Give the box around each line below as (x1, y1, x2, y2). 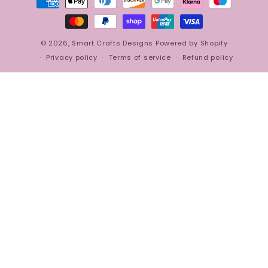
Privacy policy (46, 53, 98, 62)
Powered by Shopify (155, 38, 228, 48)
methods (26, 5, 71, 18)
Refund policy (182, 53, 233, 62)
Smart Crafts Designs (72, 38, 154, 48)
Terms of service (108, 53, 171, 62)
